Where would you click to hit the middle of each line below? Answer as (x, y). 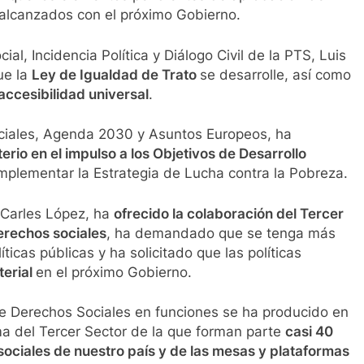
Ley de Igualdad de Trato (116, 74)
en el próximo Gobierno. (114, 272)
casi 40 (309, 332)
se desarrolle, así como (275, 74)
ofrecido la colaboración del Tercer (229, 213)
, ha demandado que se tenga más (221, 233)
